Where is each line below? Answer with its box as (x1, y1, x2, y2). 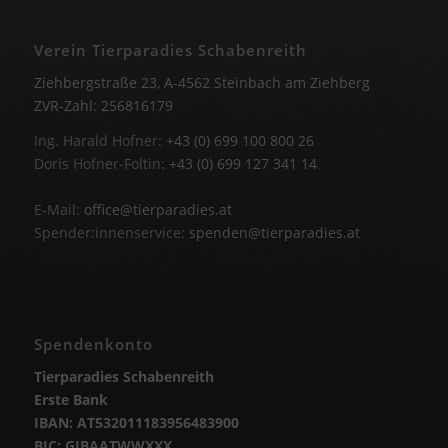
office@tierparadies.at (83, 200, 232, 220)
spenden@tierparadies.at (188, 223, 360, 243)
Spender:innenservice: (33, 223, 189, 243)
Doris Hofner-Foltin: (33, 154, 169, 174)
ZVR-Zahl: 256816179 (33, 96, 173, 116)
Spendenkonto (33, 334, 153, 356)
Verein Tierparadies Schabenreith (33, 40, 307, 62)
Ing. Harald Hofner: (33, 131, 166, 151)
